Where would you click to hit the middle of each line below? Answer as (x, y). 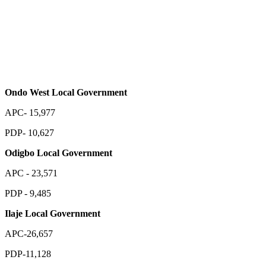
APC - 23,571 (31, 173)
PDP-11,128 (28, 254)
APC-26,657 (29, 233)
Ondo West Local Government (66, 92)
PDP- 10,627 (29, 132)
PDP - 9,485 (28, 193)
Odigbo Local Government (58, 153)
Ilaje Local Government (53, 213)
